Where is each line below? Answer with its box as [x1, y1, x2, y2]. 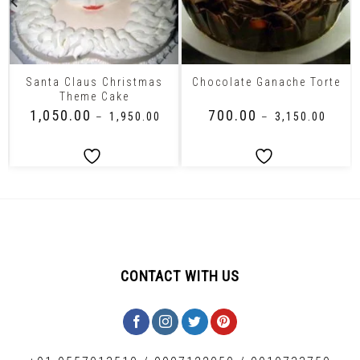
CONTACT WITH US [120, 267, 240, 284]
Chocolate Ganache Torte [191, 76, 341, 89]
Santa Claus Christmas [25, 75, 163, 88]
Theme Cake [59, 89, 129, 103]
